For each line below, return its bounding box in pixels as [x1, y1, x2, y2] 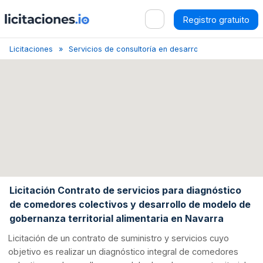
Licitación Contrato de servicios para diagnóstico [9, 184, 241, 196]
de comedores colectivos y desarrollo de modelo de [9, 198, 251, 210]
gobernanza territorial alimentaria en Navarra [9, 212, 224, 224]
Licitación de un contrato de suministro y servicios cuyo [8, 233, 230, 244]
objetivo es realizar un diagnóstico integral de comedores [8, 247, 239, 257]
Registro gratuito [183, 14, 249, 25]
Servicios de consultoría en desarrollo [69, 45, 207, 53]
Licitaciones [9, 45, 53, 53]
